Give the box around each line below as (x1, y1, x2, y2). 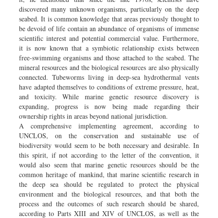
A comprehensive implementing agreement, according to (19, 121, 199, 130)
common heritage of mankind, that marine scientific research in (19, 169, 199, 179)
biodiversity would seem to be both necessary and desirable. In (19, 140, 199, 150)
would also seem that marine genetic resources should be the (19, 160, 199, 169)
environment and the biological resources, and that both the (19, 189, 199, 199)
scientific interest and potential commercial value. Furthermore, (19, 33, 199, 43)
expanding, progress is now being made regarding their (19, 101, 199, 111)
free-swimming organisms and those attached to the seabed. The (19, 53, 199, 62)
